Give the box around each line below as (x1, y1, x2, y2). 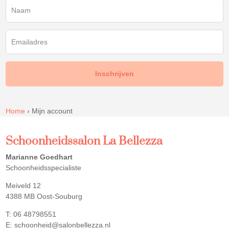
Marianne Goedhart (6, 152, 73, 161)
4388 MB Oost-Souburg (6, 192, 83, 200)
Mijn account (32, 106, 73, 115)
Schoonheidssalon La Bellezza (6, 133, 163, 149)
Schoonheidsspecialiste (6, 163, 82, 172)
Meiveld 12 (6, 181, 41, 190)
